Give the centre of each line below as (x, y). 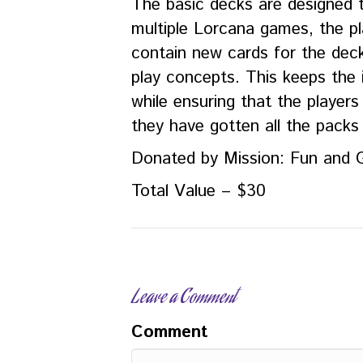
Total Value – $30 (199, 192)
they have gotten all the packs (245, 127)
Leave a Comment (184, 299)
